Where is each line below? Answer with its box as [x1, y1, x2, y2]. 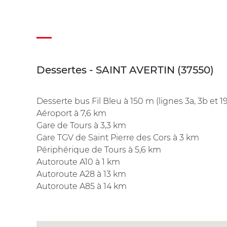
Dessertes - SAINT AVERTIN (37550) [36, 63, 214, 76]
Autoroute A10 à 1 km [36, 157, 120, 167]
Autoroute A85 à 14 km [36, 181, 127, 191]
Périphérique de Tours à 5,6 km [36, 144, 161, 155]
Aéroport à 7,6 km [36, 108, 106, 118]
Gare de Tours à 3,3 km [36, 120, 126, 130]
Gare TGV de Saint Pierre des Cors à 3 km [36, 132, 199, 142]
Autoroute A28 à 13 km [36, 169, 126, 179]
